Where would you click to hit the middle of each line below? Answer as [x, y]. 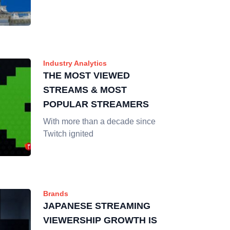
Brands [56, 194]
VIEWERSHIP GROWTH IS [100, 220]
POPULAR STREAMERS [96, 104]
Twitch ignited [68, 134]
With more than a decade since [99, 121]
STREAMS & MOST [85, 90]
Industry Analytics [75, 63]
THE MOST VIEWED [87, 75]
